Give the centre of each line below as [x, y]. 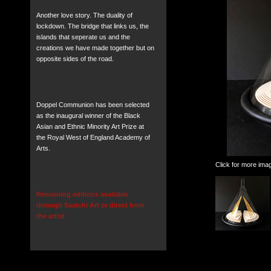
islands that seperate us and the [83, 37]
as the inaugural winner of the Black [88, 116]
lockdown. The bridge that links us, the [92, 26]
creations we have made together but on [95, 48]
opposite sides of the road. [75, 59]
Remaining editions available [82, 194]
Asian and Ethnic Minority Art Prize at [90, 126]
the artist [51, 216]
